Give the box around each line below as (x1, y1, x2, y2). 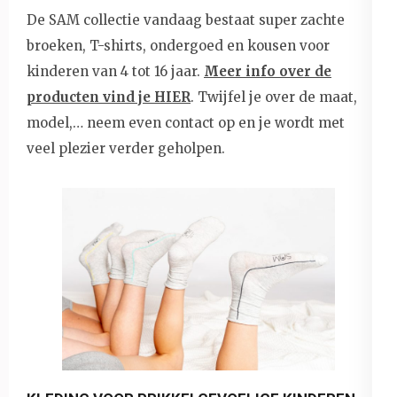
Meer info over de (204, 62, 331, 80)
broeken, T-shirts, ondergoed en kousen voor (27, 36, 330, 54)
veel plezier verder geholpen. (27, 139, 225, 157)
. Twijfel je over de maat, (191, 88, 357, 105)
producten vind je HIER (27, 88, 191, 105)
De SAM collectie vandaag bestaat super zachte (27, 11, 345, 28)
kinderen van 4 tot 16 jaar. (27, 62, 204, 80)
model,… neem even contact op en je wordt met (27, 113, 345, 131)
